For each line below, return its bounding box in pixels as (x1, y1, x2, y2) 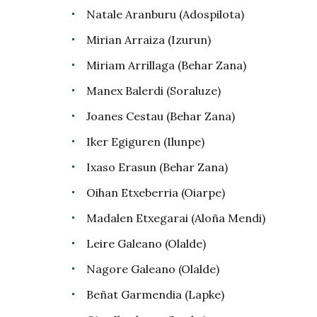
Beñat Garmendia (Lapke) (86, 287, 224, 301)
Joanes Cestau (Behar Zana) (86, 109, 235, 123)
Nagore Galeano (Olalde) (86, 262, 219, 276)
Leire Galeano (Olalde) (86, 236, 206, 250)
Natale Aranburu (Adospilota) (86, 7, 244, 21)
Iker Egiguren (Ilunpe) (86, 134, 204, 149)
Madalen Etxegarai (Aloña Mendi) (86, 211, 265, 225)
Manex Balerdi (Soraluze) (86, 83, 221, 98)
